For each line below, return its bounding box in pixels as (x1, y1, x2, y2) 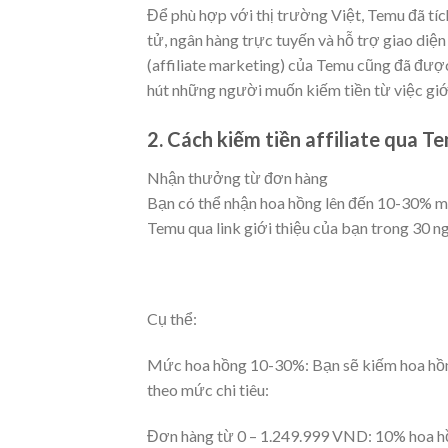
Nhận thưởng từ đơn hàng (147, 167, 328, 187)
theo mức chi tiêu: (147, 380, 269, 400)
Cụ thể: (147, 309, 197, 329)
